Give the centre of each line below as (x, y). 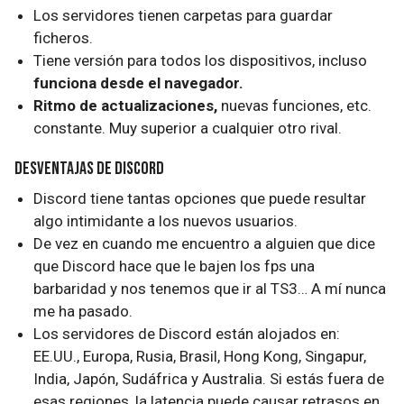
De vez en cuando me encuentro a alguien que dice (205, 243)
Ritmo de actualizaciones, (126, 106)
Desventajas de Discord (89, 169)
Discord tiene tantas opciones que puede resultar (200, 198)
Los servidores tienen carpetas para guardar (184, 15)
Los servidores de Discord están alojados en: (187, 334)
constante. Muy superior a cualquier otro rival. (188, 128)
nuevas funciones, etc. (295, 106)
